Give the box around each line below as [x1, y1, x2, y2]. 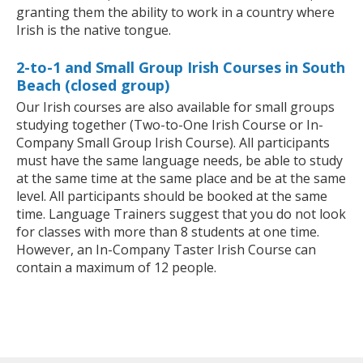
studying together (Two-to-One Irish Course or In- [16, 115, 323, 134]
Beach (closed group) [16, 75, 169, 95]
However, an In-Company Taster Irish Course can [16, 240, 316, 258]
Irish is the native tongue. [16, 20, 171, 39]
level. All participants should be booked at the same [16, 186, 327, 205]
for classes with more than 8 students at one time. [16, 222, 319, 241]
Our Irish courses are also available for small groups [16, 97, 335, 116]
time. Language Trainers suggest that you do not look [16, 204, 346, 223]
